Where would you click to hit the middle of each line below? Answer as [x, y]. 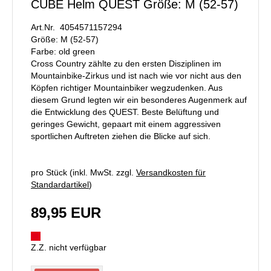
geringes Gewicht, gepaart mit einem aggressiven [126, 124]
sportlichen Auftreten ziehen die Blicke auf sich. [121, 136]
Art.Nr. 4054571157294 [77, 27]
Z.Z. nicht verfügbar [69, 247]
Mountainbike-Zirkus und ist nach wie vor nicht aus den [136, 75]
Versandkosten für [171, 172]
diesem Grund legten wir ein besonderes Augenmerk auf [139, 100]
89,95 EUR [66, 212]
